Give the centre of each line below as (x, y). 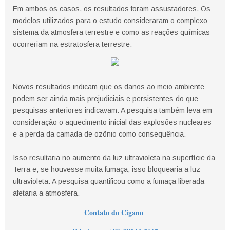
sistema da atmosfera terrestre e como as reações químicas (111, 33)
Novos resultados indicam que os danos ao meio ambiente (109, 87)
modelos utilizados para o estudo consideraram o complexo (110, 21)
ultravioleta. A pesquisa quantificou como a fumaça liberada (109, 181)
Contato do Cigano (115, 213)
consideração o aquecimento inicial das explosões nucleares (112, 122)
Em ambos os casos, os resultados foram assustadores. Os (112, 9)
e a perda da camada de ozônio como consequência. (100, 134)
